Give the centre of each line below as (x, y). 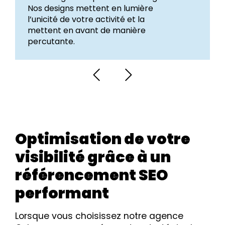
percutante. (51, 41)
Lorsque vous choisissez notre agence (99, 216)
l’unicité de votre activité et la (86, 19)
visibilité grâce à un (93, 157)
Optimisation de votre (103, 139)
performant (62, 193)
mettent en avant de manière (87, 30)
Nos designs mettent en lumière (90, 8)
